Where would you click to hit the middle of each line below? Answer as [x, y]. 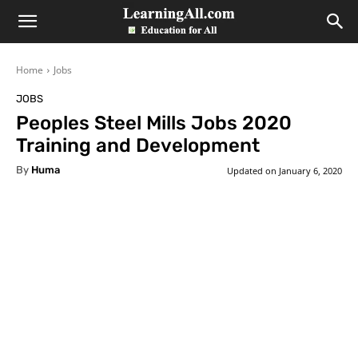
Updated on [252, 170]
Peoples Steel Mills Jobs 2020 [154, 123]
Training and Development [138, 145]
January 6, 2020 [310, 170]
